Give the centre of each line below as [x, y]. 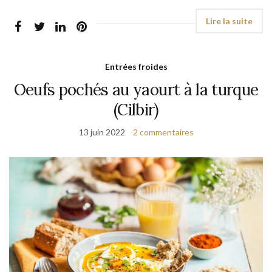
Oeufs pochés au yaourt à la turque [136, 89]
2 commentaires [163, 132]
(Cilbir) [136, 109]
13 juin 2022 [102, 132]
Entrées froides [136, 66]
